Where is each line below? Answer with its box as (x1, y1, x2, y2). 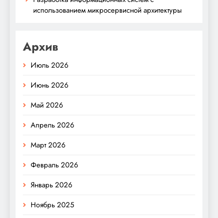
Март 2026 (31, 140, 66, 151)
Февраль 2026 (31, 160, 78, 171)
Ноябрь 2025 (31, 200, 74, 211)
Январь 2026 (31, 180, 73, 191)
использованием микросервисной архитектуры (33, 5, 182, 16)
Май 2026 (31, 100, 63, 111)
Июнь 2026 (31, 80, 69, 91)
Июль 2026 (31, 60, 69, 71)
